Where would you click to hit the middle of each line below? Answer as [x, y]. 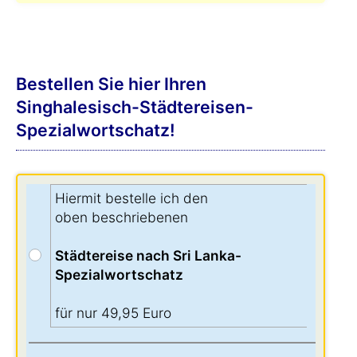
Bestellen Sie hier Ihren [111, 84]
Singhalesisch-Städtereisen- [135, 107]
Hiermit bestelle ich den [131, 198]
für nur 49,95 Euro [113, 313]
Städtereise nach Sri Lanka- [148, 255]
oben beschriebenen [122, 217]
